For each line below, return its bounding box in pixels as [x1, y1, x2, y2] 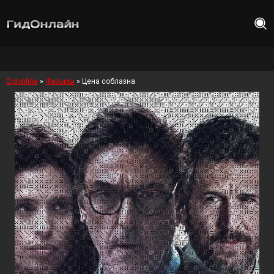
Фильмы [45, 77, 75, 86]
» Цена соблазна [75, 77, 135, 86]
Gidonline [6, 77, 38, 86]
